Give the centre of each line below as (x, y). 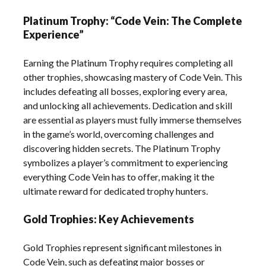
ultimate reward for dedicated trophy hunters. (116, 191)
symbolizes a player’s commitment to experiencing (126, 163)
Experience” (54, 35)
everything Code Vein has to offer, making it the (119, 177)
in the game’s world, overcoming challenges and (119, 134)
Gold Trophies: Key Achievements (109, 219)
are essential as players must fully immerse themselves (133, 120)
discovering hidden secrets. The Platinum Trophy (122, 148)
